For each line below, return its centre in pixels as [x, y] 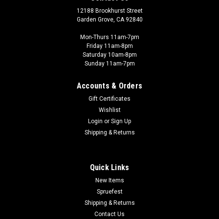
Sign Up [121, 121]
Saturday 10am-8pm [109, 55]
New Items [109, 180]
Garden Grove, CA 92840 [109, 19]
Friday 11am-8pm [109, 46]
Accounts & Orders [109, 86]
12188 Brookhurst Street [109, 11]
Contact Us [109, 214]
